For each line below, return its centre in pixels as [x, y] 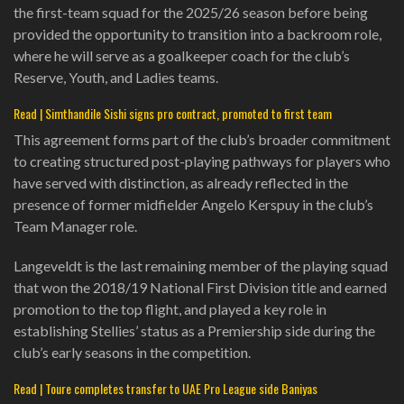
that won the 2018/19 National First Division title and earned [200, 287]
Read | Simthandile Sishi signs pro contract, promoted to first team [173, 113]
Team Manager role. [75, 225]
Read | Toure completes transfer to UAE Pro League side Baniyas [165, 388]
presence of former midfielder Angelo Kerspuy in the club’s [193, 204]
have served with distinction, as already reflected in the [181, 182]
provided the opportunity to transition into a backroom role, [197, 33]
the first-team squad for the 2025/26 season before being [191, 12]
